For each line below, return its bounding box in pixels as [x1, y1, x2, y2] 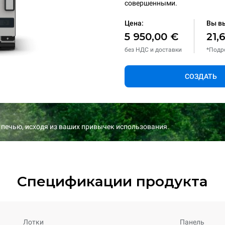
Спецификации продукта [17, 173, 208, 190]
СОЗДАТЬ [185, 72, 217, 80]
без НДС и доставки [125, 46, 182, 53]
